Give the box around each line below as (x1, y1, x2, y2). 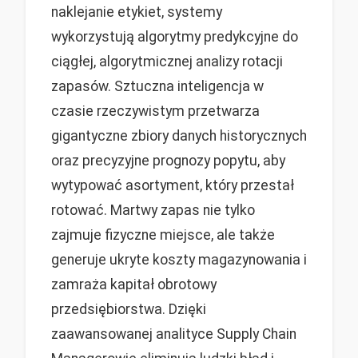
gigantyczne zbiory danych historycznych (51, 128, 307, 145)
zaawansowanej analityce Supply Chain (51, 326, 296, 343)
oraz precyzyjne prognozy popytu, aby (51, 153, 285, 169)
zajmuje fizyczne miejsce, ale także (51, 227, 275, 244)
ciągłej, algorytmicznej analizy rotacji (51, 54, 283, 70)
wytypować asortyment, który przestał (51, 177, 294, 194)
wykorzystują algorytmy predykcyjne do (51, 29, 298, 46)
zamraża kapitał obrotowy (51, 276, 217, 293)
